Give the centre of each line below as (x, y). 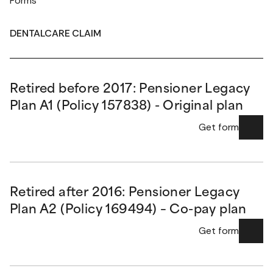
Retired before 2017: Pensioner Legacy (130, 90)
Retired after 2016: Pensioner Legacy (125, 193)
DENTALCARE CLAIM (55, 33)
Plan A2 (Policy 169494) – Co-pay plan (128, 210)
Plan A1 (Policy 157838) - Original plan (127, 107)
